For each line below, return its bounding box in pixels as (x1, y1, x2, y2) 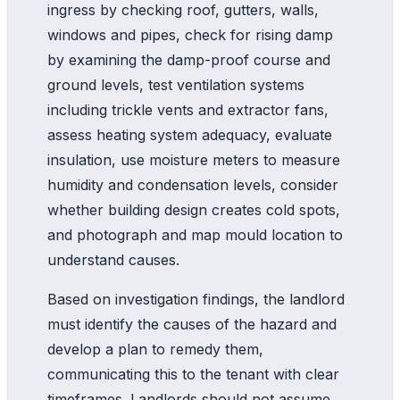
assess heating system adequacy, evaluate (47, 125, 332, 144)
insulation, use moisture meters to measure (47, 150, 340, 169)
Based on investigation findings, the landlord (47, 289, 345, 308)
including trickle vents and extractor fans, (47, 100, 329, 119)
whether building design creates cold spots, (47, 200, 340, 219)
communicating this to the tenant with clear (47, 364, 339, 383)
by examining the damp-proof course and (47, 50, 330, 69)
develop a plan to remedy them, (47, 339, 263, 358)
